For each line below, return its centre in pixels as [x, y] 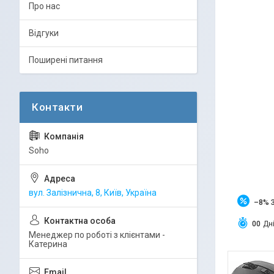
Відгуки [44, 33]
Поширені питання [66, 60]
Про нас [44, 6]
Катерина [48, 244]
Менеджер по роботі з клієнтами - [97, 235]
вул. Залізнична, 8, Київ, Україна [93, 193]
